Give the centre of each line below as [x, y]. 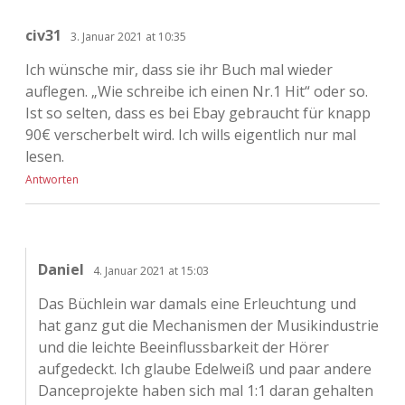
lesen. [45, 157]
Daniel [61, 270]
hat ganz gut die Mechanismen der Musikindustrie [208, 326]
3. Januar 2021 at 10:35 [128, 37]
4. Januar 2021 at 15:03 [151, 271]
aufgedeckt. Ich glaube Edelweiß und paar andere [204, 369]
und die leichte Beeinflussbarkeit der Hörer [183, 348]
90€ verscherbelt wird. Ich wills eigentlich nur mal [191, 135]
